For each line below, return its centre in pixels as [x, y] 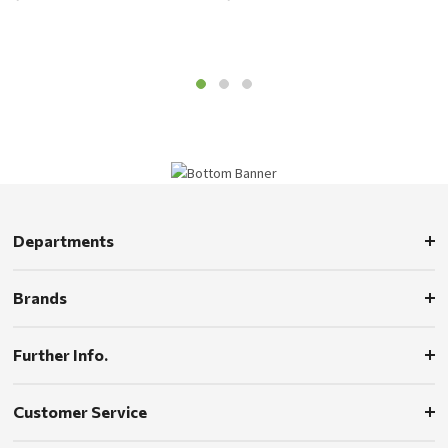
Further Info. [61, 354]
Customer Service [80, 411]
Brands [40, 297]
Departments [64, 240]
